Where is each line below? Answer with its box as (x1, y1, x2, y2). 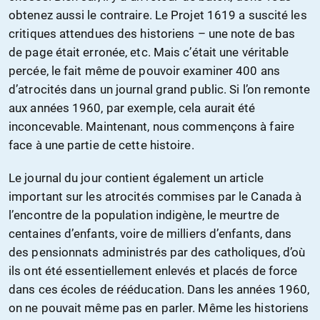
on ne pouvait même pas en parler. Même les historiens (9, 301, 309, 316)
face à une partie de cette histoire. (9, 138, 194, 153)
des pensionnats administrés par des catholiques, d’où (9, 245, 306, 260)
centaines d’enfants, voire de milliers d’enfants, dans (9, 226, 292, 241)
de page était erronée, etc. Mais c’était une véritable (9, 45, 289, 60)
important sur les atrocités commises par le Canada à (9, 189, 302, 204)
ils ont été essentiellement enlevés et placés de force (9, 264, 298, 279)
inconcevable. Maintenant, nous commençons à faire (9, 119, 294, 134)
